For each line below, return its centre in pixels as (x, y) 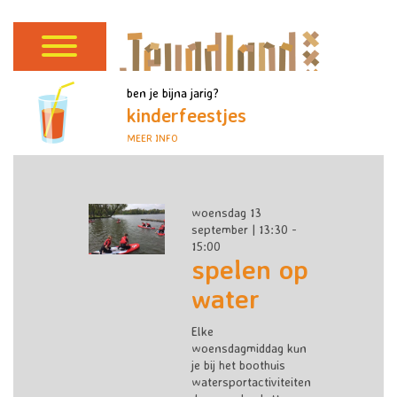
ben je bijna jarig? (172, 93)
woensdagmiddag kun (249, 348)
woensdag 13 (226, 212)
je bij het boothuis (238, 365)
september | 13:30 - (244, 229)
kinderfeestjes (186, 115)
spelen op (249, 269)
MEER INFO (152, 138)
